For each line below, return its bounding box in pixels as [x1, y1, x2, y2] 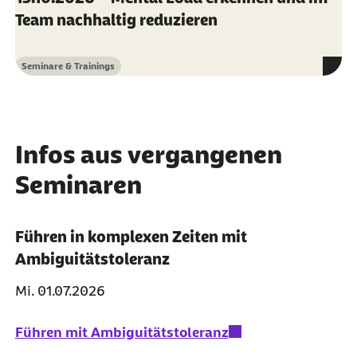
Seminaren [14, 170, 142, 199]
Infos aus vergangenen [14, 139, 282, 169]
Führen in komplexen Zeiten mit [14, 227, 247, 245]
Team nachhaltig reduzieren [14, 10, 218, 29]
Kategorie [20, 66, 63, 78]
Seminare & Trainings [21, 60, 115, 72]
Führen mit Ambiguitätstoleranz [14, 324, 229, 340]
